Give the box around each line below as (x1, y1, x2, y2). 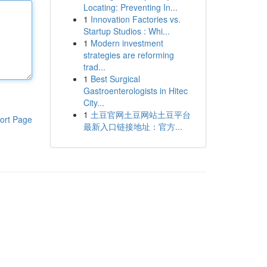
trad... (83, 61, 105, 73)
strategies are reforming (83, 49, 174, 61)
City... (83, 97, 104, 108)
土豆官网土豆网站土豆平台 (90, 108, 191, 120)
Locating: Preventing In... (83, 1, 178, 13)
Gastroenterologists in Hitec (83, 85, 188, 97)
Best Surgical (90, 73, 140, 85)
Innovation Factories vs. (90, 13, 181, 25)
